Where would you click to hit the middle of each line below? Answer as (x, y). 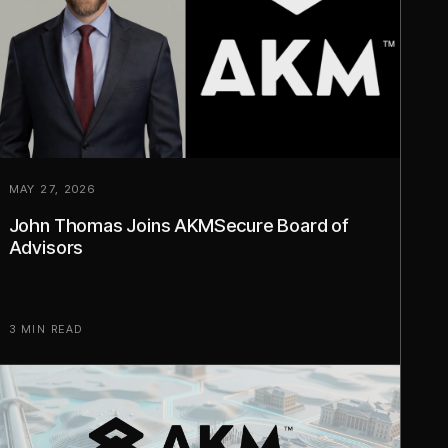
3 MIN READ (45, 329)
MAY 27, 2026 (52, 189)
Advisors (46, 247)
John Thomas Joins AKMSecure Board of (178, 225)
